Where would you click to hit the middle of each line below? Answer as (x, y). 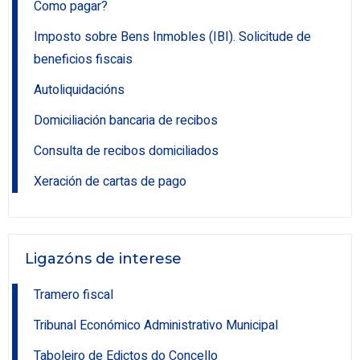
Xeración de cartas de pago (110, 182)
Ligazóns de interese (103, 259)
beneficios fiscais (83, 60)
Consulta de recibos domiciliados (126, 151)
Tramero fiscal (74, 295)
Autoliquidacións (79, 90)
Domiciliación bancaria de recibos (126, 121)
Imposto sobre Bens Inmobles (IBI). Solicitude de (172, 37)
